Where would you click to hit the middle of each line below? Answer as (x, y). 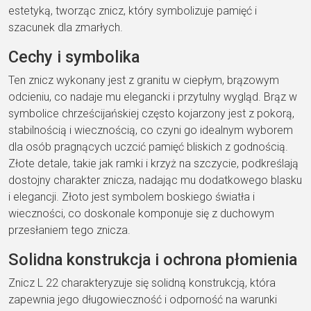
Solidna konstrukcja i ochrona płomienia (153, 259)
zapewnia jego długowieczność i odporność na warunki (143, 299)
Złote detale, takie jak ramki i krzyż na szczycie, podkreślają (153, 163)
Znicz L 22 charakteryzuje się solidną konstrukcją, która (142, 283)
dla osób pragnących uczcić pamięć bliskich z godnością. (148, 146)
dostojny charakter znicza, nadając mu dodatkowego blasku (155, 180)
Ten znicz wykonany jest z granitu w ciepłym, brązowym (144, 80)
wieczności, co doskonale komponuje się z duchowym (141, 213)
